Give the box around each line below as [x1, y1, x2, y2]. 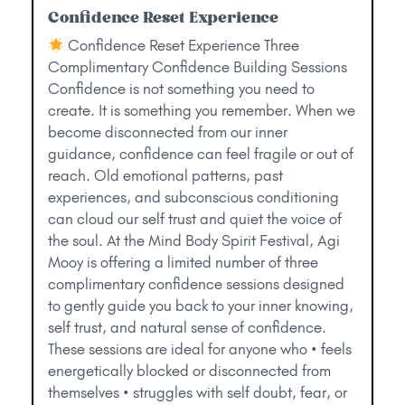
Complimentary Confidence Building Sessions [48, 58, 347, 77]
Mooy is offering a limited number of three [48, 253, 318, 272]
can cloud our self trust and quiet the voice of [48, 210, 342, 229]
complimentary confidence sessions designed [48, 275, 344, 294]
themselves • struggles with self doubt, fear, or [48, 383, 347, 402]
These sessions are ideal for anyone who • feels [48, 340, 352, 359]
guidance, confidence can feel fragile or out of [48, 145, 353, 164]
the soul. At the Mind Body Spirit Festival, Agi [48, 231, 340, 250]
